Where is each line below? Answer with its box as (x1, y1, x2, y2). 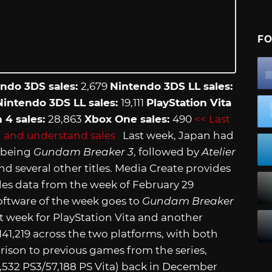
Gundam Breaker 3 (33, 145, 134, 158)
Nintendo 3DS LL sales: (110, 80, 233, 92)
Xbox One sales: (84, 112, 172, 125)
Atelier (199, 145, 236, 158)
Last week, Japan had (115, 129, 234, 141)
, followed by (134, 145, 199, 158)
